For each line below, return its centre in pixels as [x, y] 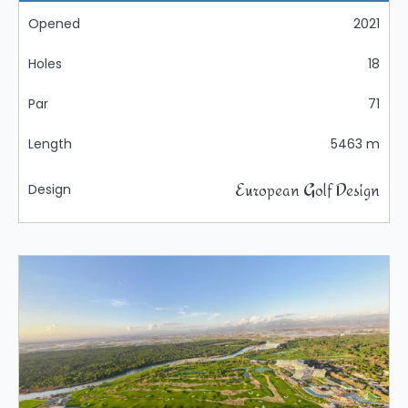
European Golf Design [307, 190]
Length [50, 144]
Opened [54, 24]
